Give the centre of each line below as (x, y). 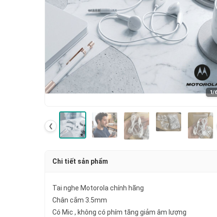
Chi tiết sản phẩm (80, 162)
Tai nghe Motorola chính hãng (98, 188)
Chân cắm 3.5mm (80, 200)
